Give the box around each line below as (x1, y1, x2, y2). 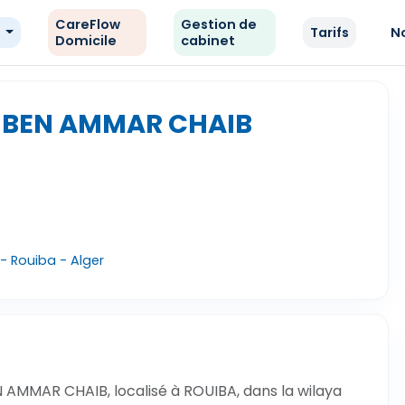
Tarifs (310, 24, 350, 42)
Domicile (54, 32, 117, 50)
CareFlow (54, 15, 120, 33)
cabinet (181, 32, 236, 50)
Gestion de (181, 15, 258, 33)
